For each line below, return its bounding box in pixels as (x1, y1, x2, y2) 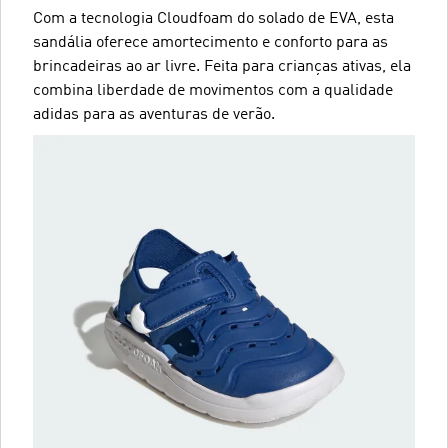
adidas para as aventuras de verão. (33, 106, 275, 123)
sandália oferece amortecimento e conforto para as (33, 34, 388, 51)
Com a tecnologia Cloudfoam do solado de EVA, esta (33, 10, 394, 27)
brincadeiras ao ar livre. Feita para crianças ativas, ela (33, 58, 411, 75)
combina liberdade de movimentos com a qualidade (33, 82, 393, 99)
